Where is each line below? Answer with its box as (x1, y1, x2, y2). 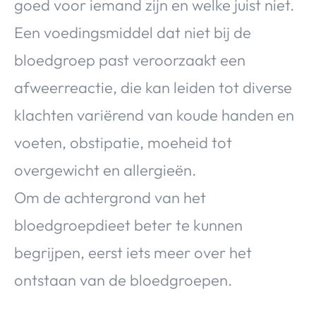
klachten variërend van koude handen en (14, 105, 294, 126)
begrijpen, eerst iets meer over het (14, 243, 252, 263)
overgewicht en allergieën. (14, 160, 196, 181)
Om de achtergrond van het (14, 188, 206, 208)
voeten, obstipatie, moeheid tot (14, 133, 232, 153)
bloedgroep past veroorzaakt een (14, 50, 245, 71)
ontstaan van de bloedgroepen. (14, 270, 232, 291)
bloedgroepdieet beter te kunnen (14, 215, 243, 236)
